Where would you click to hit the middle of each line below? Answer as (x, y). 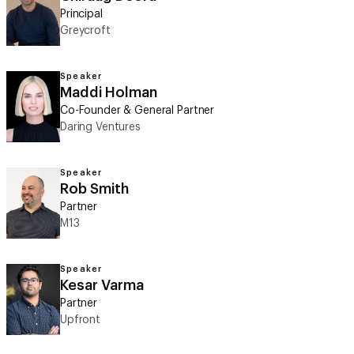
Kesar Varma (102, 285)
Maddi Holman (109, 92)
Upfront (81, 320)
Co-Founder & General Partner (137, 111)
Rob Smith (94, 189)
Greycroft (85, 31)
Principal (81, 14)
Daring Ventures (100, 127)
